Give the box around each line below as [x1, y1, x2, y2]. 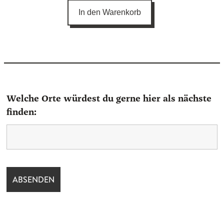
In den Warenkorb [78, 7, 141, 16]
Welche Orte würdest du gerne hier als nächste [6, 94, 211, 103]
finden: [6, 107, 36, 117]
